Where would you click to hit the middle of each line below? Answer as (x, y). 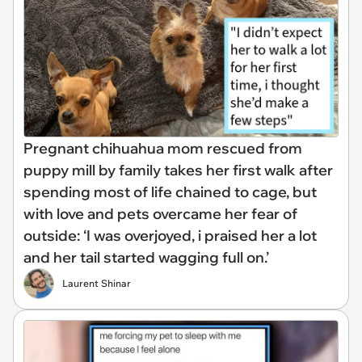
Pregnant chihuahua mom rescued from (163, 148)
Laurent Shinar (97, 283)
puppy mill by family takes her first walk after (178, 170)
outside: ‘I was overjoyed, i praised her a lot (170, 235)
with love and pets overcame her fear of (160, 213)
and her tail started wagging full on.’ (146, 257)
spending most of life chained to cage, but (170, 192)
